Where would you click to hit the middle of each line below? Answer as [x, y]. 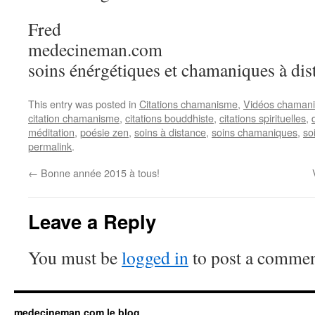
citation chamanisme [74, 118]
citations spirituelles [263, 118]
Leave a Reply [92, 221]
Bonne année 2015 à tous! [99, 173]
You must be [75, 257]
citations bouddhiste [169, 118]
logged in [155, 257]
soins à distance [170, 132]
